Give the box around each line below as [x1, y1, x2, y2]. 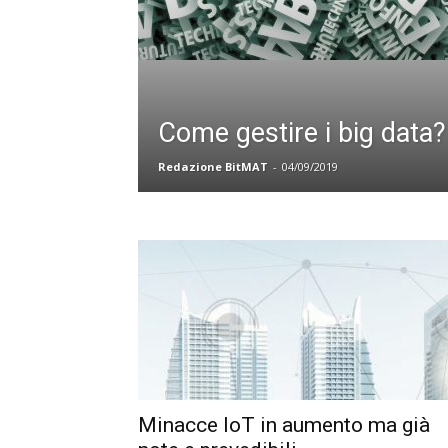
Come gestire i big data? [158, 117, 446, 149]
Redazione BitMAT [158, 159, 268, 174]
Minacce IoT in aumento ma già [138, 413, 430, 437]
